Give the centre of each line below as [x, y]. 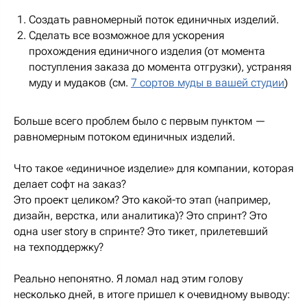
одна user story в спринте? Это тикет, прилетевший [141, 231]
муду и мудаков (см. [80, 82]
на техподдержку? [59, 247]
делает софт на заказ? [70, 184]
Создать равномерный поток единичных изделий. [154, 19]
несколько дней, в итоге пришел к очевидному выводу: [152, 294]
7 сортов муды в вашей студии [208, 82]
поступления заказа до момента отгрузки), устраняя [160, 66]
